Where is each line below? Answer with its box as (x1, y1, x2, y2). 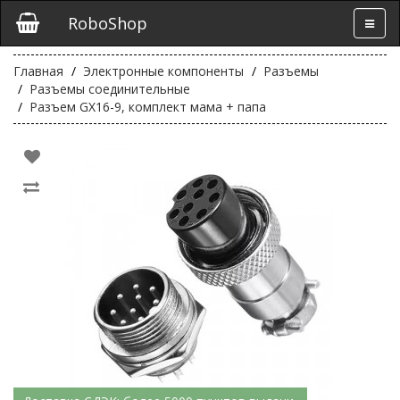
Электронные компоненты (83, 62, 244, 79)
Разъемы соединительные (29, 80, 190, 97)
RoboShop (67, 12, 147, 34)
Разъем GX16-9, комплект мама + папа (29, 98, 266, 115)
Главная (13, 62, 63, 79)
